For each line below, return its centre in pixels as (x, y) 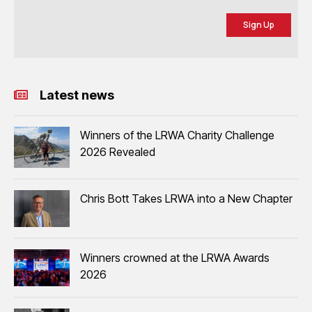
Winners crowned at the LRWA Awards (175, 258)
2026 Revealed (118, 151)
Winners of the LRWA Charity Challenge (177, 135)
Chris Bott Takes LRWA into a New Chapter (186, 198)
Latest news (77, 95)
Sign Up (259, 24)
